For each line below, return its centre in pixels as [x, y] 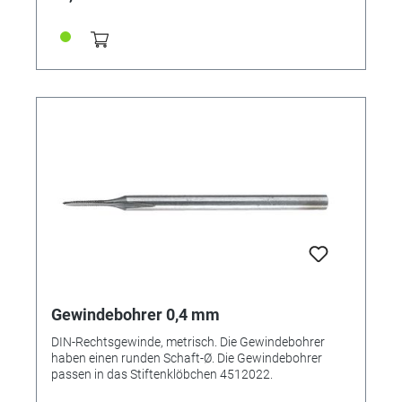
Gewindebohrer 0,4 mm [135, 314]
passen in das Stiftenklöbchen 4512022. [162, 374]
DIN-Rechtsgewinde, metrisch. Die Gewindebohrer [188, 341]
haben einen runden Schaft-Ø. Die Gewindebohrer [187, 358]
